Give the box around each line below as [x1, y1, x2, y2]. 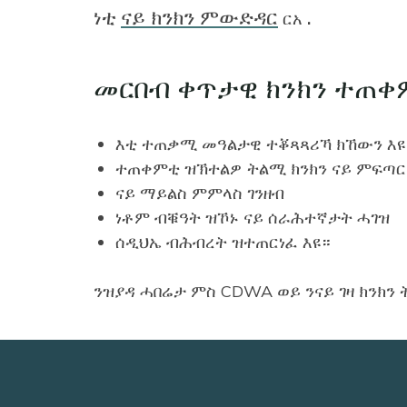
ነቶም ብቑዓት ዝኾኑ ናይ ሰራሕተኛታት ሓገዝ [115, 207, 390, 228]
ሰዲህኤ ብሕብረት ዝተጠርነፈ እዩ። [115, 232, 331, 253]
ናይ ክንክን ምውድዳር [121, 5, 278, 30]
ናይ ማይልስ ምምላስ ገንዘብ [115, 183, 284, 203]
